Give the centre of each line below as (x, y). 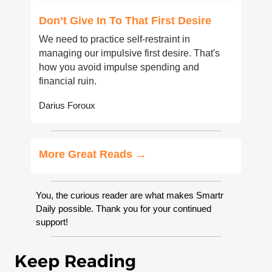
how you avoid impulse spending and (119, 67)
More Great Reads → (93, 154)
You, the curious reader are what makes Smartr (130, 195)
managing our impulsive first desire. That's (129, 53)
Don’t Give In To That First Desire (125, 20)
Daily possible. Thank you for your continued (124, 208)
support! (52, 222)
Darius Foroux (67, 105)
